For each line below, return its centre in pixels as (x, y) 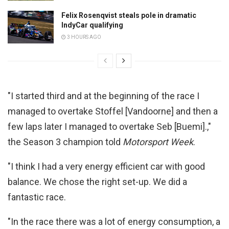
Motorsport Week (158, 142)
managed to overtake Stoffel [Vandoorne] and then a (113, 111)
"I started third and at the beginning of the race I (104, 96)
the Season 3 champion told (65, 142)
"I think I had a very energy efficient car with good (106, 166)
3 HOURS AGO (84, 37)
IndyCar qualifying (92, 25)
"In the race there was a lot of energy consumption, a (114, 221)
